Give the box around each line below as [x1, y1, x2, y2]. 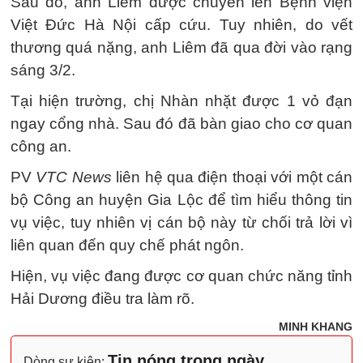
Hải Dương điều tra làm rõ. [11, 290, 194, 308]
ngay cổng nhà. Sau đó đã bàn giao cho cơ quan [11, 115, 352, 133]
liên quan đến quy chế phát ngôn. [11, 237, 244, 254]
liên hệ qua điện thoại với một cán [116, 169, 353, 186]
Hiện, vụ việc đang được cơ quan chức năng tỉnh [11, 267, 352, 285]
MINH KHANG [279, 320, 352, 334]
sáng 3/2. [11, 62, 75, 79]
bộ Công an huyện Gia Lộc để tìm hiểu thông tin [11, 191, 352, 209]
